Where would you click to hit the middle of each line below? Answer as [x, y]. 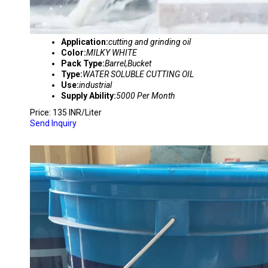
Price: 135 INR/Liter [66, 112]
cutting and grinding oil [150, 42]
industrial [95, 85]
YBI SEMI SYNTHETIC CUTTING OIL [121, 134]
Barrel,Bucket [128, 63]
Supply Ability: [89, 96]
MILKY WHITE [112, 53]
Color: [74, 53]
